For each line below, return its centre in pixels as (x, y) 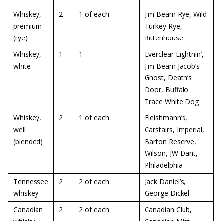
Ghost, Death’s (168, 78)
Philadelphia (164, 165)
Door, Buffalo (166, 90)
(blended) (28, 141)
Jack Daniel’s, (165, 181)
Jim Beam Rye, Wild (176, 14)
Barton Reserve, (170, 141)
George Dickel (167, 193)
